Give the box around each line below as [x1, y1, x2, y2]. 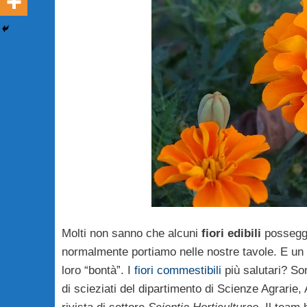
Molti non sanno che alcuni [61, 227, 201, 241]
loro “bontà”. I [61, 264, 134, 278]
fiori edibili [201, 227, 261, 241]
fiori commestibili [134, 264, 221, 278]
